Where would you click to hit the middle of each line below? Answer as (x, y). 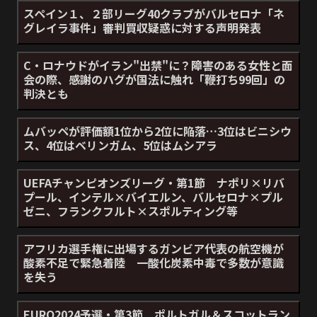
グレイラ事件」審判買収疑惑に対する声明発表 (142, 27)
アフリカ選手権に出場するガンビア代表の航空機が (154, 248)
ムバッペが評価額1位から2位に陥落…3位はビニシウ (157, 131)
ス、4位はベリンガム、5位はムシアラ (120, 145)
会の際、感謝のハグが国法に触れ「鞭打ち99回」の (154, 79)
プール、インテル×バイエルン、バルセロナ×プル (153, 196)
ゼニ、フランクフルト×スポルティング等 (131, 211)
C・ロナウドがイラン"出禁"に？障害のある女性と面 (158, 65)
